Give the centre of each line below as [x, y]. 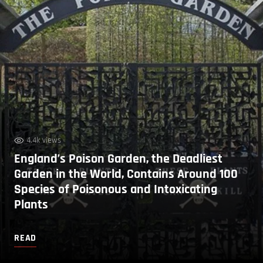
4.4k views [44, 140]
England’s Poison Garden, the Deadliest [118, 159]
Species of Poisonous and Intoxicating [116, 189]
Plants [31, 205]
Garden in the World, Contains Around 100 [126, 174]
